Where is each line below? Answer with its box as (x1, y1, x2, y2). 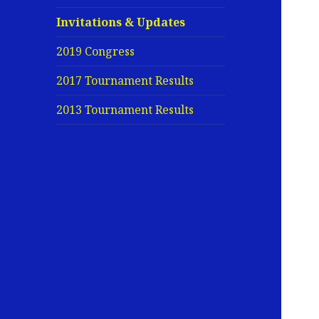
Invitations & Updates (56, 14, 186, 31)
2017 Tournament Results (56, 73, 194, 89)
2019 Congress (56, 43, 135, 60)
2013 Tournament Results (56, 102, 194, 118)
